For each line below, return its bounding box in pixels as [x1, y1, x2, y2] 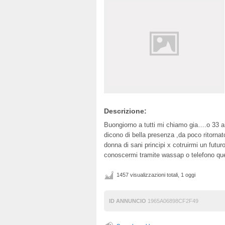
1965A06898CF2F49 [146, 198, 198, 204]
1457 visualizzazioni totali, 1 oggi [117, 172, 195, 178]
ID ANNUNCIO [109, 198, 146, 204]
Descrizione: [104, 107, 147, 115]
